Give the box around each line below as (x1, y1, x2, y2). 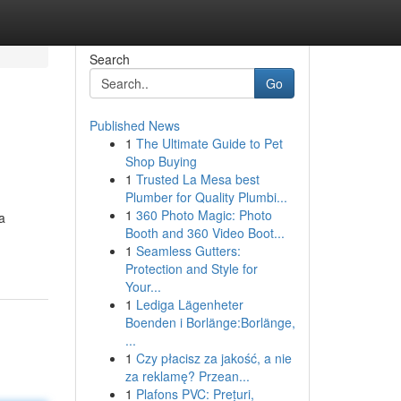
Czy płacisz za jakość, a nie (135, 349, 292, 367)
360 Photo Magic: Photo (135, 206, 272, 224)
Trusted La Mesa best (135, 170, 260, 188)
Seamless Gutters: (135, 242, 241, 260)
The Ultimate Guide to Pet (135, 134, 283, 152)
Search (89, 50, 130, 68)
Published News (89, 116, 180, 134)
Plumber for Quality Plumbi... (124, 188, 287, 206)
